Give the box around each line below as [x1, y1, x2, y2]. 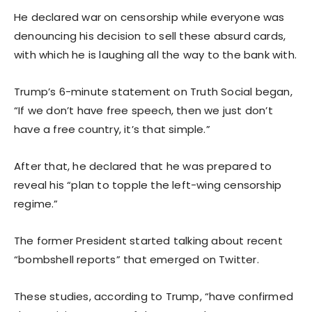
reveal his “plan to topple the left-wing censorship [14, 177, 282, 192]
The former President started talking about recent [14, 233, 283, 248]
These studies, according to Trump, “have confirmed [14, 288, 294, 304]
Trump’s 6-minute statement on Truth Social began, [14, 84, 292, 99]
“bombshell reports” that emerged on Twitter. [14, 251, 259, 267]
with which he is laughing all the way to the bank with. [14, 47, 297, 62]
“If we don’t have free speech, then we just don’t [14, 102, 273, 118]
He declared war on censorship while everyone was [14, 9, 285, 24]
